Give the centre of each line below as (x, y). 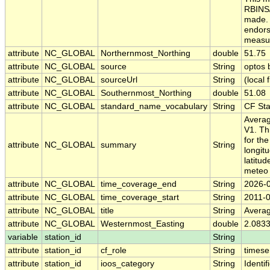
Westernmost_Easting (143, 224)
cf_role (114, 251)
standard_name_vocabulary (154, 107)
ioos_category (127, 264)
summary (118, 145)
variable (23, 237)
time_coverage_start (140, 198)
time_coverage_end (139, 184)
